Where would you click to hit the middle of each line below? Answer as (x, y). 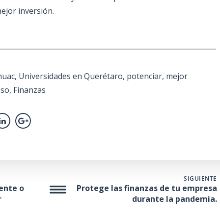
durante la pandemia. (174, 199)
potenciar (145, 76)
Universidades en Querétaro (71, 76)
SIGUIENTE (200, 179)
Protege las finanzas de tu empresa (147, 188)
